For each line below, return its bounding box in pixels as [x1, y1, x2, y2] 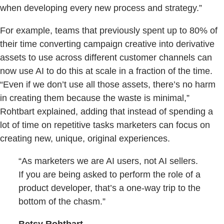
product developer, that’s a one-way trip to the [18, 182, 201, 193]
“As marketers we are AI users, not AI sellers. [18, 155, 198, 166]
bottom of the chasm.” [18, 196, 106, 206]
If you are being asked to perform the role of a [18, 169, 201, 179]
